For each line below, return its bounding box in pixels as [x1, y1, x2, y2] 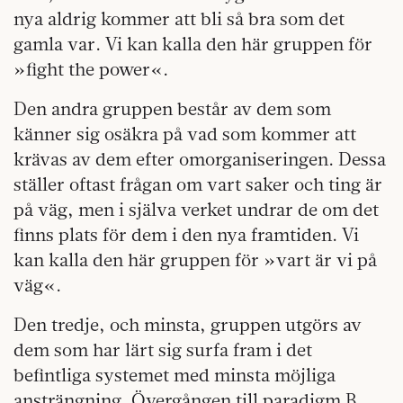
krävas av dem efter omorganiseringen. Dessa [13, 148, 386, 170]
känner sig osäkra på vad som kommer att [13, 122, 356, 145]
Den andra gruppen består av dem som [13, 97, 331, 120]
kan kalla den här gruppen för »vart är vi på [13, 248, 377, 271]
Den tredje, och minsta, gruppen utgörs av [13, 313, 362, 336]
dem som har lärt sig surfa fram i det [13, 338, 312, 361]
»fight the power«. [13, 58, 168, 80]
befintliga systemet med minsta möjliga [13, 363, 336, 386]
